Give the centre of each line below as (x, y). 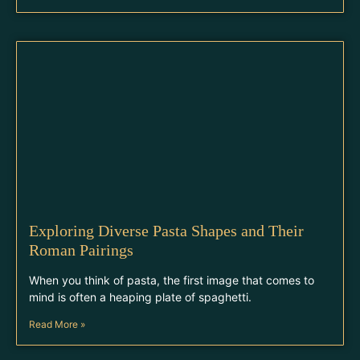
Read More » (57, 324)
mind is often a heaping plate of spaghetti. (140, 297)
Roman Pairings (81, 250)
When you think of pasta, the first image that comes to (172, 280)
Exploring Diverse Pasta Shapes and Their (166, 231)
